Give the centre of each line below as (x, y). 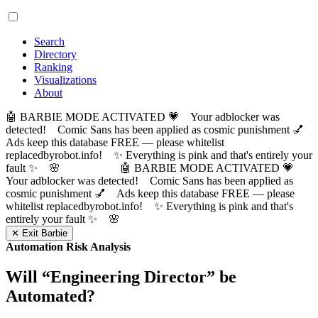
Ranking (53, 67)
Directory (55, 54)
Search (49, 42)
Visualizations (65, 80)
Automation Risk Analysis (68, 247)
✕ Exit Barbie (39, 233)
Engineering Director (128, 276)
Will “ (28, 276)
